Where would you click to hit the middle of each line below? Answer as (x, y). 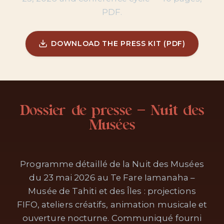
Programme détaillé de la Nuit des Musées (112, 164)
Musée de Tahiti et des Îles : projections (112, 191)
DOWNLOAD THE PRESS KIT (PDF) (118, 43)
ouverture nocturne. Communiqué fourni (112, 218)
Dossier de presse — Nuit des (112, 111)
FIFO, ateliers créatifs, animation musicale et (112, 204)
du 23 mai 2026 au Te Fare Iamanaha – (112, 177)
